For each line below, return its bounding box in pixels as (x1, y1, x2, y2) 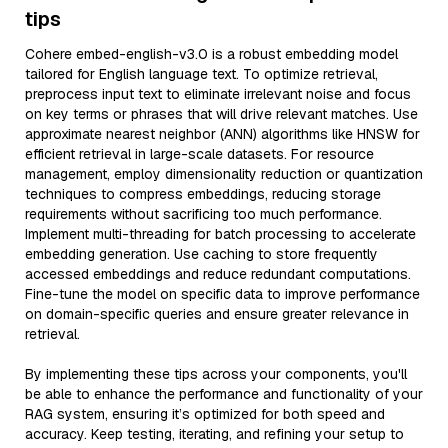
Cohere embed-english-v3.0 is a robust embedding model (25, 45, 398, 63)
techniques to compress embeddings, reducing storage (25, 185, 381, 203)
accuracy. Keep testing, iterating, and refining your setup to (25, 425, 404, 443)
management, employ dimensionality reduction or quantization (25, 165, 423, 183)
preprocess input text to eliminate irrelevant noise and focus (25, 85, 411, 103)
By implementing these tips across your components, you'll (25, 365, 407, 383)
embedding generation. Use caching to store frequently (25, 245, 378, 263)
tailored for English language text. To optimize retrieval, (25, 65, 378, 83)
